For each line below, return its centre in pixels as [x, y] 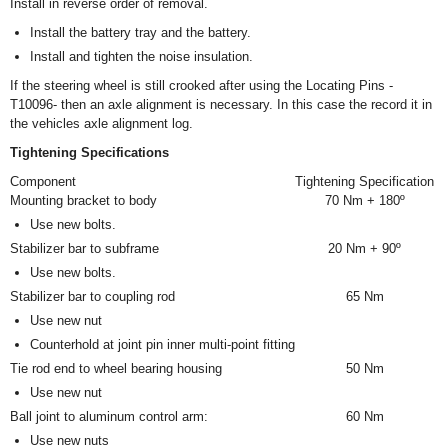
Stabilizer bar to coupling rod [92, 296]
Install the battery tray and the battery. [140, 32]
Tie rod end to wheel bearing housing [116, 368]
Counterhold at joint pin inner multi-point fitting [162, 344]
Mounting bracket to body [83, 200]
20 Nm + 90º [364, 248]
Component [43, 181]
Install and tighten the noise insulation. [141, 56]
